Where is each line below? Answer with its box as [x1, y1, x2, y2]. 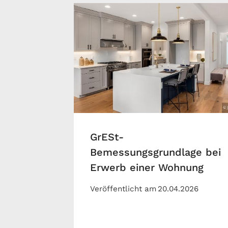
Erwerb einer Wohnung [90, 161, 204, 174]
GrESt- [90, 131, 124, 144]
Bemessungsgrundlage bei [90, 146, 221, 159]
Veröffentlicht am [90, 184, 156, 194]
